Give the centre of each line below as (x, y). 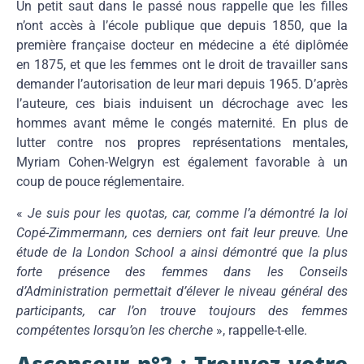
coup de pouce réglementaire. (100, 182)
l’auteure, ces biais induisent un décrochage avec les (182, 104)
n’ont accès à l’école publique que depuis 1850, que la (182, 26)
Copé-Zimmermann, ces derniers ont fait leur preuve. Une (182, 232)
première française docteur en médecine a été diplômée (182, 45)
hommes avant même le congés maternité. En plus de (182, 123)
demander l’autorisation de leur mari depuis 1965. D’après (182, 84)
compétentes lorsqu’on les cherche (116, 330)
